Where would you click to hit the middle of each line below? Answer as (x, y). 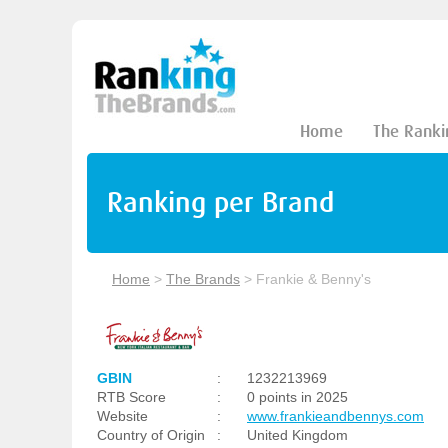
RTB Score (131, 397)
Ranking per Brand (220, 202)
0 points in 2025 (297, 397)
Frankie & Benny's (313, 279)
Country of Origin (151, 435)
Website (122, 416)
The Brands (203, 279)
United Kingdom (297, 435)
